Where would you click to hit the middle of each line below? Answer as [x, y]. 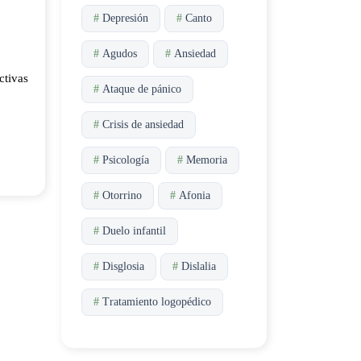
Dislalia [199, 266]
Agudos [120, 54]
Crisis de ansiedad [143, 124]
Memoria [207, 160]
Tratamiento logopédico [157, 302]
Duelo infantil [134, 231]
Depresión [125, 18]
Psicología [126, 160]
